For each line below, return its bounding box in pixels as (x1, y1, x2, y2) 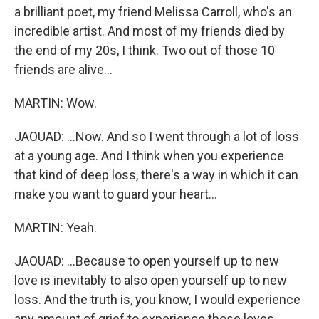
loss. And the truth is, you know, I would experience (14, 292, 300, 307)
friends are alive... (14, 62, 113, 77)
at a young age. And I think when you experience (14, 148, 284, 163)
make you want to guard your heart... (14, 187, 217, 202)
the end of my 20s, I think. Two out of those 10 (14, 43, 275, 58)
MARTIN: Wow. (14, 95, 97, 110)
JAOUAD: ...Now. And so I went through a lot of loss (14, 129, 299, 144)
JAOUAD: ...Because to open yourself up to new (14, 253, 279, 268)
